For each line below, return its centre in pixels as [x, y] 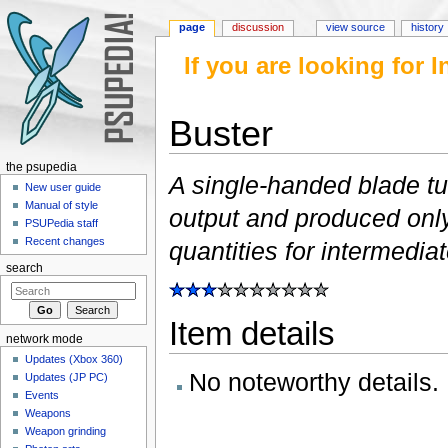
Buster [220, 134]
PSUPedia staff [62, 223]
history [428, 27]
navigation [253, 160]
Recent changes [65, 241]
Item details [251, 334]
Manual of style [62, 205]
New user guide [63, 187]
